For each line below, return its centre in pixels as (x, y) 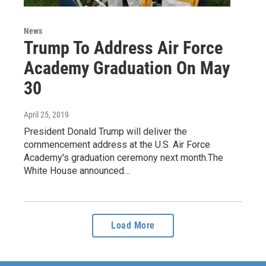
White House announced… (77, 171)
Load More (133, 226)
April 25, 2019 (46, 115)
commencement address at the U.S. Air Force (117, 145)
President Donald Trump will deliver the (105, 132)
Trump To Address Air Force (123, 48)
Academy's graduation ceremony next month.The (123, 158)
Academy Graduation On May (127, 68)
